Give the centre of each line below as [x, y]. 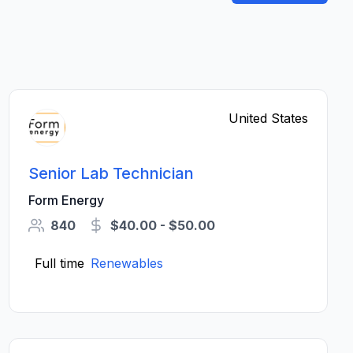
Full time [59, 263]
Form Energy [66, 200]
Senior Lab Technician [111, 173]
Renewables [126, 263]
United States [268, 118]
